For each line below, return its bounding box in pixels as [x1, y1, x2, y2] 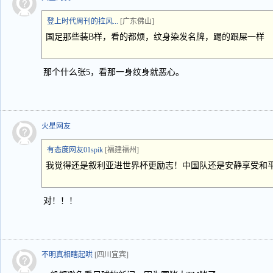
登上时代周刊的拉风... [47, 17, 118, 26]
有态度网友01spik [47, 146, 103, 154]
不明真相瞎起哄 [41, 250, 93, 259]
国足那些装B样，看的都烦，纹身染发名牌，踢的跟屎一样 [46, 32, 264, 41]
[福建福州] [105, 146, 139, 154]
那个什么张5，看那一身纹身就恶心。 [43, 68, 184, 77]
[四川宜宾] [94, 250, 129, 259]
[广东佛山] [120, 17, 154, 26]
